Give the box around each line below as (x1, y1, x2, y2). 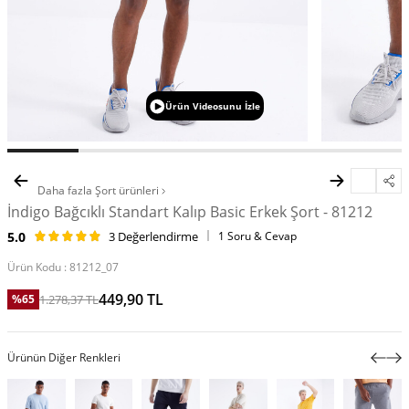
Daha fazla (35, 183, 95, 199)
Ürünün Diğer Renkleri (7, 350, 121, 366)
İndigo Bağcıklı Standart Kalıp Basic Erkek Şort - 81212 (7, 202, 372, 223)
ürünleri (119, 183, 162, 199)
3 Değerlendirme (109, 228, 198, 246)
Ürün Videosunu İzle (164, 100, 260, 113)
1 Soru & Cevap (218, 228, 297, 245)
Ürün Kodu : (7, 259, 69, 276)
